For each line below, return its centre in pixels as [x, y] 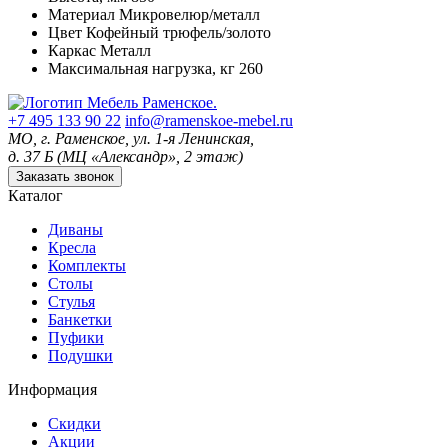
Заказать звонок [65, 177]
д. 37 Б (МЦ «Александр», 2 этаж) [125, 157]
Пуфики [76, 338]
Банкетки [80, 320]
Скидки [74, 424]
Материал [81, 15]
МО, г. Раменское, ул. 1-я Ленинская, [131, 139]
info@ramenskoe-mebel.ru [209, 121]
